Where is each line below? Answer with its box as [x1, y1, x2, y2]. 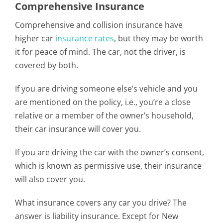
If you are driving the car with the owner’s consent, [15, 147, 204, 158]
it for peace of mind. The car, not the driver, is [15, 46, 186, 57]
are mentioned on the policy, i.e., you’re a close [15, 97, 191, 108]
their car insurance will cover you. [15, 123, 141, 134]
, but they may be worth [114, 33, 203, 44]
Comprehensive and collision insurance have [15, 19, 183, 30]
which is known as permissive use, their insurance [15, 160, 202, 171]
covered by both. [15, 60, 78, 71]
